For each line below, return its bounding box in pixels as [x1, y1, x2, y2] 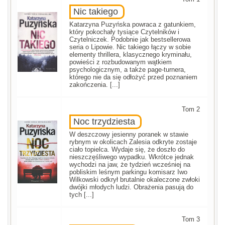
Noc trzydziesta [73, 117, 136, 127]
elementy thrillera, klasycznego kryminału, [69, 51, 192, 59]
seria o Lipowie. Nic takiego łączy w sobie [69, 43, 191, 51]
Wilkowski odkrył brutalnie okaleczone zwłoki [69, 176, 200, 184]
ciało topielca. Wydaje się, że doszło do [69, 146, 185, 154]
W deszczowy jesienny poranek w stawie [69, 131, 189, 139]
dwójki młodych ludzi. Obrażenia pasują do [69, 183, 194, 191]
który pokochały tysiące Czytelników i [69, 28, 180, 36]
